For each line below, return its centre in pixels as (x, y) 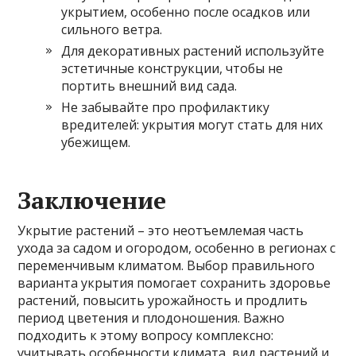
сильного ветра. (112, 29)
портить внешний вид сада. (149, 85)
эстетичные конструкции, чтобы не (172, 68)
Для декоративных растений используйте (193, 50)
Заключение (92, 200)
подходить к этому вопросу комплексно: (146, 335)
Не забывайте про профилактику (166, 107)
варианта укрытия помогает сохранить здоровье (174, 282)
